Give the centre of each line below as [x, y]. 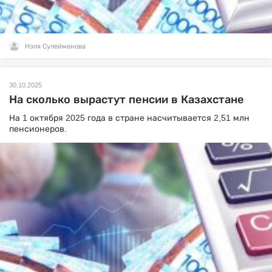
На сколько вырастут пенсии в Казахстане [127, 100]
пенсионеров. [38, 129]
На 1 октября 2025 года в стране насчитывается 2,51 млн [129, 118]
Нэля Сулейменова [55, 46]
